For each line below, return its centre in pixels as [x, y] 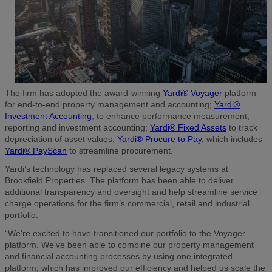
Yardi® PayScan [36, 151]
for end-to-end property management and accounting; [110, 105]
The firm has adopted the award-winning [84, 93]
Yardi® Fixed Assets [188, 128]
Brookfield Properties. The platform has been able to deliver [119, 180]
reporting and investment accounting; [77, 128]
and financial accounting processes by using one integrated [119, 256]
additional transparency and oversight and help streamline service [131, 192]
